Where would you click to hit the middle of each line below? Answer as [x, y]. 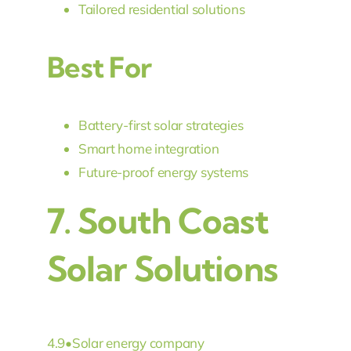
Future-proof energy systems [163, 172]
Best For [99, 67]
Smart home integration [148, 149]
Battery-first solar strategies [161, 125]
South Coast [173, 221]
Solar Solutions [162, 269]
